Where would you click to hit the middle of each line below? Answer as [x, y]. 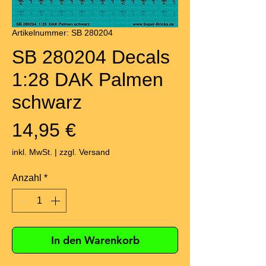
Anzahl [27, 178]
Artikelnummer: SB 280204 [62, 33]
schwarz [47, 102]
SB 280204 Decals [91, 57]
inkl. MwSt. [32, 152]
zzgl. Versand [85, 152]
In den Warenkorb [95, 240]
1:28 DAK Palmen [88, 80]
